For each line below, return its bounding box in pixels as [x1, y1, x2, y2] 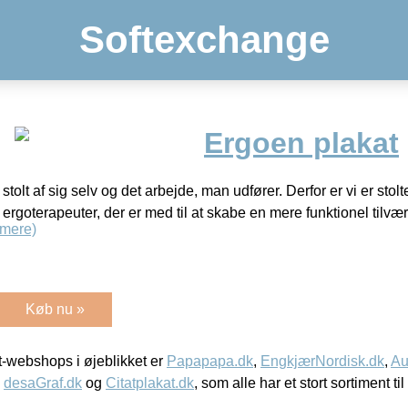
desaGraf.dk [4, 374, 82, 391]
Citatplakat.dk [106, 374, 194, 391]
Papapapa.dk [167, 352, 253, 369]
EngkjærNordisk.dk [260, 352, 384, 369]
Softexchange [78, 18, 330, 61]
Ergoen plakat [204, 127, 399, 160]
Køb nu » [25, 301, 85, 317]
